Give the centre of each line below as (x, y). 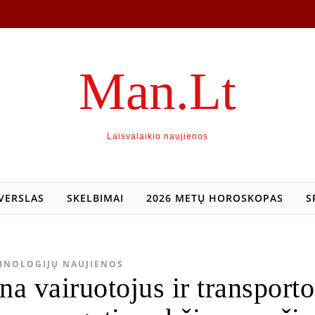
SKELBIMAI (95, 198)
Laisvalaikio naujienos (157, 136)
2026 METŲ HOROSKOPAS (214, 198)
